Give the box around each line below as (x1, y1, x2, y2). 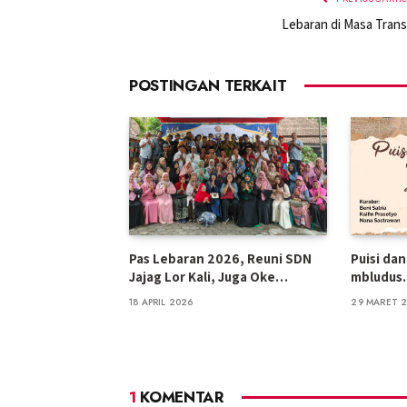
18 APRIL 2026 (129, 294, 194, 309)
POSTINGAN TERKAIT (129, 74, 287, 96)
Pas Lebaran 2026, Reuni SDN (129, 249, 312, 267)
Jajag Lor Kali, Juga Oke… (129, 267, 288, 285)
